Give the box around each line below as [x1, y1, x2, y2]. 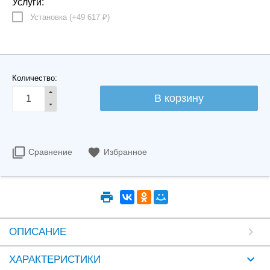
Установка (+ [30, 13, 77, 22]
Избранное [104, 147, 147, 157]
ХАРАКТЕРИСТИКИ [9, 254, 101, 266]
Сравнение [28, 147, 72, 157]
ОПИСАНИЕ [9, 226, 66, 238]
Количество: [12, 74, 57, 83]
